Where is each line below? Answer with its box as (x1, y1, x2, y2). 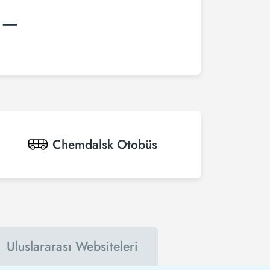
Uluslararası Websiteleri (7, 237, 138, 256)
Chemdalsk (52, 136, 113, 154)
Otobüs (117, 136, 157, 154)
